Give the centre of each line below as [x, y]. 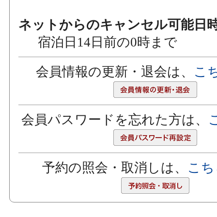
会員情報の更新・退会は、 [115, 71]
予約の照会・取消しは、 [115, 167]
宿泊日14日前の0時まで [108, 42]
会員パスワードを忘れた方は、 [115, 119]
